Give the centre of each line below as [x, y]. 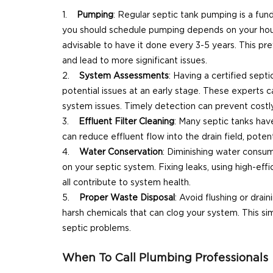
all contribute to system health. [126, 183]
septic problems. [97, 228]
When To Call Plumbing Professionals [165, 258]
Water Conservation [121, 152]
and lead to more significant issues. [135, 61]
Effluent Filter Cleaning [126, 122]
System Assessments [124, 76]
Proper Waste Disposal [127, 198]
